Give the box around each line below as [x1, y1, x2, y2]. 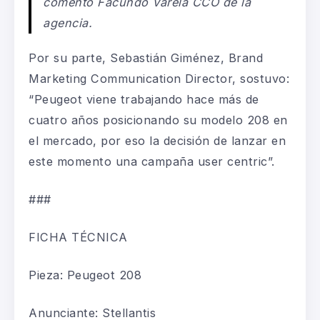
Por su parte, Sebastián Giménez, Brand [29, 50, 263, 65]
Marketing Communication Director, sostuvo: [29, 71, 289, 86]
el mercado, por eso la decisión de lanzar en [29, 133, 286, 148]
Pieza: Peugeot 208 [29, 267, 141, 282]
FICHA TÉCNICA [29, 229, 128, 244]
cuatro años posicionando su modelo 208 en [29, 112, 288, 127]
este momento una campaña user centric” [29, 154, 271, 169]
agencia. [43, 15, 93, 30]
